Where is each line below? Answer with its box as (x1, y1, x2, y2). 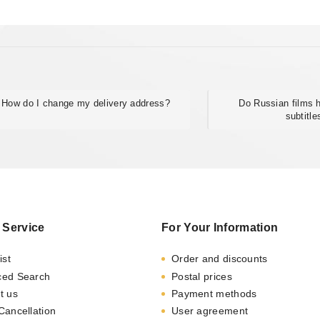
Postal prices (171, 270, 232, 282)
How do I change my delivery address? (1, 97, 170, 109)
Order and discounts (171, 253, 268, 265)
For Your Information (161, 221, 279, 234)
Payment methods (171, 287, 257, 299)
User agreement (171, 305, 249, 317)
